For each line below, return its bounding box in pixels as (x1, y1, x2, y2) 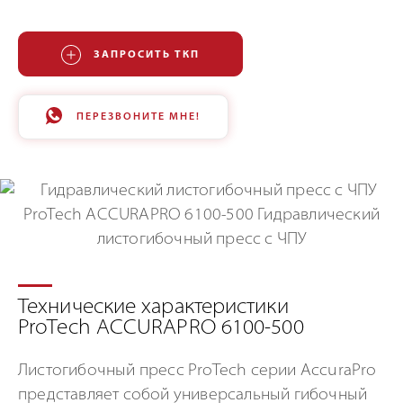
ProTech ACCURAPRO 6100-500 (18, 318, 304, 339)
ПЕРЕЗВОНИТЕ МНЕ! (76, 112, 201, 122)
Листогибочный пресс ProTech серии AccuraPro (18, 363, 377, 380)
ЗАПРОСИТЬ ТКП (94, 49, 200, 60)
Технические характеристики (18, 298, 289, 318)
